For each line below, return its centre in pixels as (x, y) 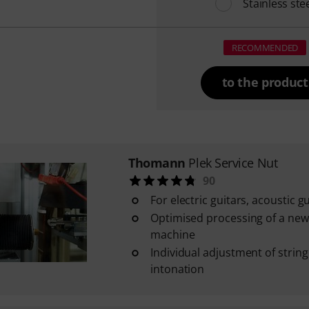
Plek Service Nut (233, 163)
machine (172, 235)
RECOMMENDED (265, 48)
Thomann (157, 163)
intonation (177, 269)
